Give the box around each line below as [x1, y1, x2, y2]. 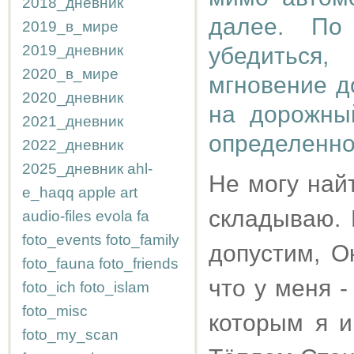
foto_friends [99, 255, 179, 272]
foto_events [22, 232, 102, 248]
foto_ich [22, 279, 76, 296]
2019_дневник [22, 42, 123, 58]
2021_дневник [22, 113, 123, 130]
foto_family [106, 232, 179, 248]
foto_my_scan [22, 326, 119, 343]
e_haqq [22, 184, 74, 201]
